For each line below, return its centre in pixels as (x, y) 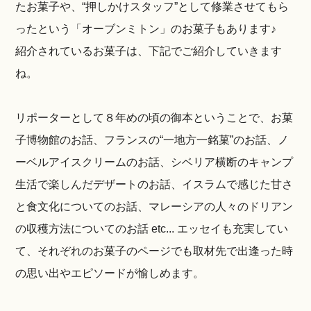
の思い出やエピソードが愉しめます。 (110, 273)
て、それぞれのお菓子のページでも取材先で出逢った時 (154, 251)
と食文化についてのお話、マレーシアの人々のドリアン (154, 207)
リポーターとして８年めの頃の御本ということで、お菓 (154, 118)
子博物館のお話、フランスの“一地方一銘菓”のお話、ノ (152, 140)
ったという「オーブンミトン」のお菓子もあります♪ (146, 29)
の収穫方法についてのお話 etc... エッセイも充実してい (152, 229)
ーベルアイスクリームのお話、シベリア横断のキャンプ (154, 162)
